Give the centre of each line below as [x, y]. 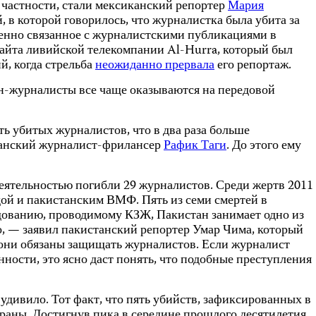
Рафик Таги [195, 146]
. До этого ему [264, 146]
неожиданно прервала [155, 66]
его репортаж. [253, 66]
